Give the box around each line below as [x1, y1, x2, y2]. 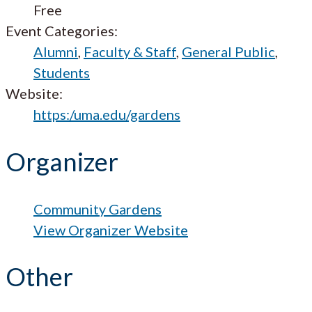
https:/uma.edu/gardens [33, 105, 180, 123]
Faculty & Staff [84, 42, 176, 60]
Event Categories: [6, 22, 118, 39]
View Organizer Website [33, 221, 188, 238]
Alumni [33, 42, 78, 60]
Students [33, 63, 90, 81]
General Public [182, 42, 275, 60]
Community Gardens [33, 200, 162, 217]
